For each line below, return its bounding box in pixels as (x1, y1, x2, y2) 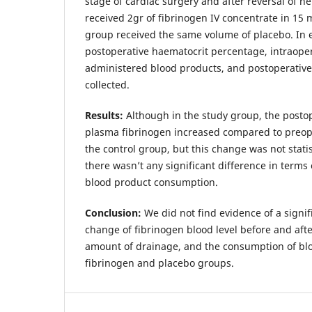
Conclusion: (85, 205, 141, 219)
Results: (85, 108, 123, 122)
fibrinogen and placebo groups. (85, 256, 234, 270)
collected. (85, 77, 130, 91)
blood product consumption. (85, 175, 218, 189)
